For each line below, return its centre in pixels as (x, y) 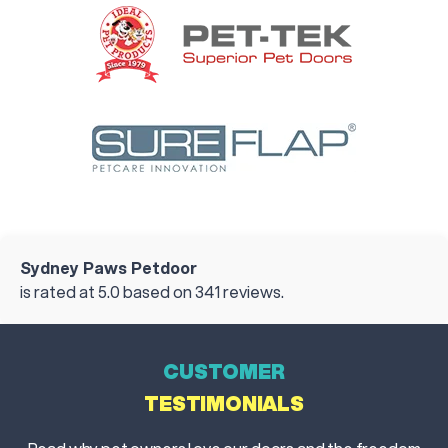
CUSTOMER (224, 372)
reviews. (252, 292)
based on (157, 292)
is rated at (59, 292)
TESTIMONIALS (224, 404)
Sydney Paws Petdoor (108, 268)
